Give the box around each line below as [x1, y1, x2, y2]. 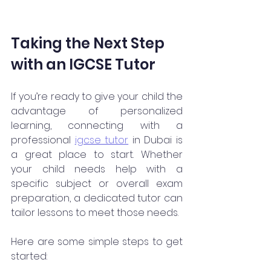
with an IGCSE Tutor [11, 54, 155, 74]
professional [11, 132, 75, 147]
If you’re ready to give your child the [11, 89, 183, 103]
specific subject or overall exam [11, 176, 183, 191]
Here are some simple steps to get [11, 234, 183, 249]
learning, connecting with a [11, 118, 183, 132]
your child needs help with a [11, 162, 183, 176]
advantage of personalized [11, 103, 183, 118]
